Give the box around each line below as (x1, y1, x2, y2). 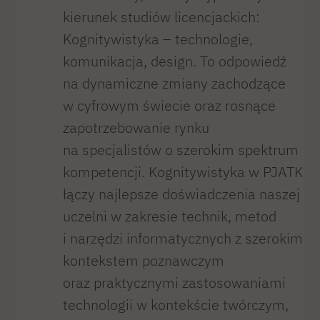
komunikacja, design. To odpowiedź (62, 52, 286, 71)
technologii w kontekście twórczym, (62, 296, 289, 314)
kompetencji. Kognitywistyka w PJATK (62, 163, 303, 181)
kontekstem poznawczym (62, 251, 224, 270)
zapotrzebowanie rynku (62, 119, 209, 137)
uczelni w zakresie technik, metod (62, 207, 276, 226)
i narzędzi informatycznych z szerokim (62, 229, 303, 248)
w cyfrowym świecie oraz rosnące (62, 96, 276, 115)
